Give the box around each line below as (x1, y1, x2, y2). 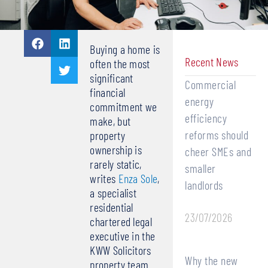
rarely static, (90, 157, 142, 172)
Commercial (185, 77, 236, 92)
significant (90, 71, 133, 86)
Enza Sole (118, 171, 158, 186)
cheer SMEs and (185, 144, 252, 159)
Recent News (185, 54, 239, 69)
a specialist (90, 185, 137, 200)
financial (90, 85, 126, 100)
